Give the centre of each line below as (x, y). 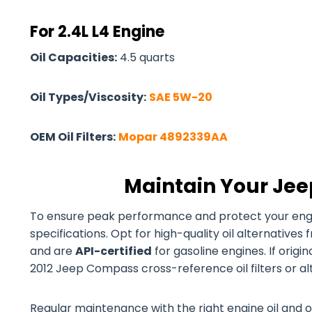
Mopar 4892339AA (173, 137)
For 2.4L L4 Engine (97, 32)
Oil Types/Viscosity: (88, 97)
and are (53, 251)
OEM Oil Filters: (73, 137)
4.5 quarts (146, 57)
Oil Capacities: (73, 57)
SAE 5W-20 (181, 97)
